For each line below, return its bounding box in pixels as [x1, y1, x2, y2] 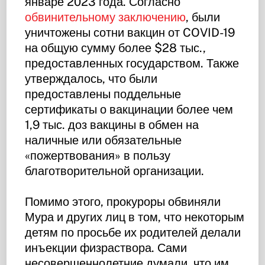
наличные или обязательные [25, 132, 182, 147]
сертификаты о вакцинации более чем [25, 102, 234, 117]
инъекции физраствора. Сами [25, 240, 188, 255]
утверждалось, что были [25, 71, 158, 86]
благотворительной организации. [25, 163, 205, 178]
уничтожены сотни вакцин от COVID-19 [25, 25, 235, 40]
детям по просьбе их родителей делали [25, 225, 241, 240]
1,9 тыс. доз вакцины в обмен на [25, 117, 199, 132]
